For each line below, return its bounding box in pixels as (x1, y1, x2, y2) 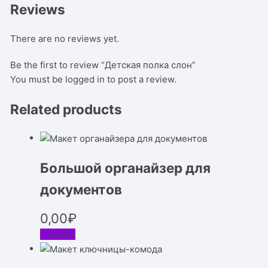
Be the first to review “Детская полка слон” (10, 59, 196, 71)
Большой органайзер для (40, 159, 211, 176)
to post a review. (105, 73, 177, 85)
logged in (65, 73, 105, 85)
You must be (10, 73, 66, 85)
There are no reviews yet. (10, 32, 120, 44)
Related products (10, 100, 123, 117)
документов (40, 181, 123, 197)
